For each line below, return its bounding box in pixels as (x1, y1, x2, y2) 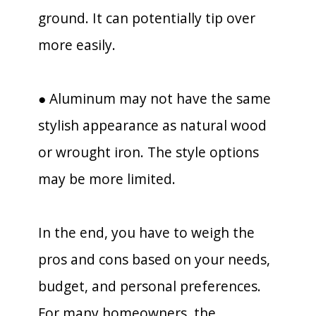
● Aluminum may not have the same (38, 89, 271, 108)
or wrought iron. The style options (38, 142, 259, 162)
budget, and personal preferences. (38, 276, 261, 296)
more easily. (38, 35, 116, 54)
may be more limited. (38, 169, 176, 188)
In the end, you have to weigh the (38, 223, 255, 242)
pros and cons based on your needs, (38, 250, 270, 269)
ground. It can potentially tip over (38, 8, 255, 28)
